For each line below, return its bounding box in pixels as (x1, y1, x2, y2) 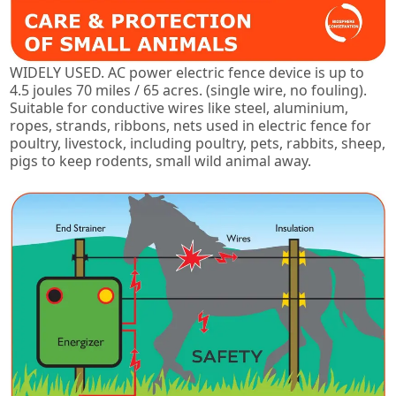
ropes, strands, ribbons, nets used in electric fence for (10, 116, 372, 136)
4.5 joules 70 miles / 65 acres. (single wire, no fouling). (10, 80, 368, 101)
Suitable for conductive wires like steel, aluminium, (10, 98, 349, 118)
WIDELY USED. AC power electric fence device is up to (10, 63, 365, 83)
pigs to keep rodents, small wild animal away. (10, 151, 312, 171)
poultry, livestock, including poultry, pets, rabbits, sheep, (10, 133, 386, 154)
